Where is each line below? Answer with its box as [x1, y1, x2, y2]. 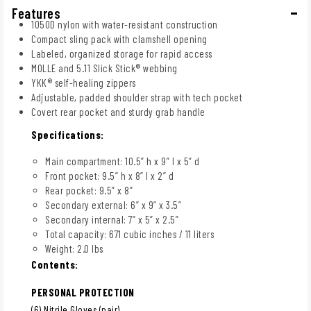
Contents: [31, 258, 78, 271]
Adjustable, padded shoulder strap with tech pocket [31, 90, 242, 103]
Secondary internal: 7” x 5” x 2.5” [45, 212, 178, 226]
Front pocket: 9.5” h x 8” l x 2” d [45, 169, 174, 182]
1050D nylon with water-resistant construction [31, 17, 218, 31]
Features [12, 4, 60, 22]
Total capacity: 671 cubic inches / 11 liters [45, 227, 214, 240]
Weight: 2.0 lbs [45, 242, 103, 255]
